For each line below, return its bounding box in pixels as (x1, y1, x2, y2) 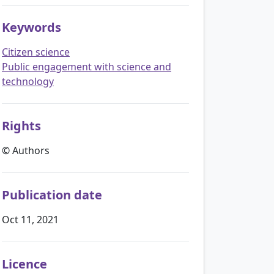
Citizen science (2, 45, 70, 59)
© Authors (2, 143, 50, 157)
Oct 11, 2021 (2, 212, 59, 226)
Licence (2, 255, 47, 272)
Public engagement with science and (2, 59, 171, 73)
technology (2, 74, 54, 88)
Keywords (2, 18, 61, 35)
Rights (2, 117, 41, 134)
